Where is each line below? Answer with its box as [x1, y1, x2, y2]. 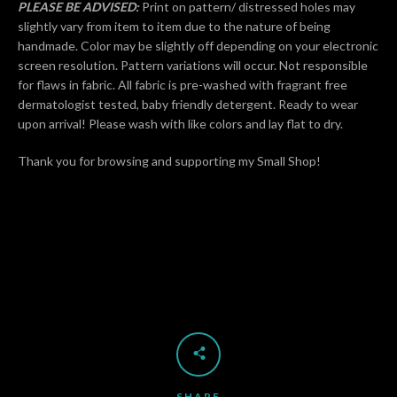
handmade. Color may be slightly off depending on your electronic [18, 38, 378, 53]
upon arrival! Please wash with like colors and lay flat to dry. [18, 116, 346, 131]
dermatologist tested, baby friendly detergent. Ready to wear [18, 97, 358, 112]
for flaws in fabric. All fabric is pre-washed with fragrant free [18, 77, 347, 92]
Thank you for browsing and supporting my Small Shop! [18, 153, 321, 168]
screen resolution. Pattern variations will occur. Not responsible [18, 58, 368, 73]
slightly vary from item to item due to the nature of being [18, 19, 331, 34]
